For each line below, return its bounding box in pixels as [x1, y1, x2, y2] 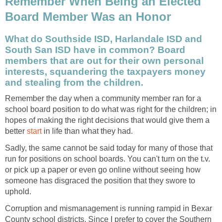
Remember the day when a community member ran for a [5, 94, 201, 103]
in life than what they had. [42, 126, 133, 135]
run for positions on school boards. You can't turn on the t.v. [5, 154, 210, 163]
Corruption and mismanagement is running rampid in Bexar [5, 204, 212, 213]
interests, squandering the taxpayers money [5, 66, 206, 77]
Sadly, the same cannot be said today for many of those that [5, 143, 213, 152]
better [5, 126, 27, 135]
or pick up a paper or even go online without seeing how [5, 165, 201, 174]
